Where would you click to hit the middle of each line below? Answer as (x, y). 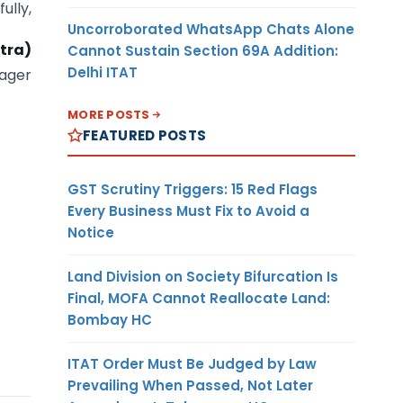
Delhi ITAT (103, 72)
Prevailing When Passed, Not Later (190, 385)
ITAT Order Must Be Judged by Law (192, 363)
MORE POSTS (109, 114)
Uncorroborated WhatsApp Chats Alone (211, 29)
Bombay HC (110, 319)
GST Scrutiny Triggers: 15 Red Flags (193, 189)
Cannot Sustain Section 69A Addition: (203, 50)
